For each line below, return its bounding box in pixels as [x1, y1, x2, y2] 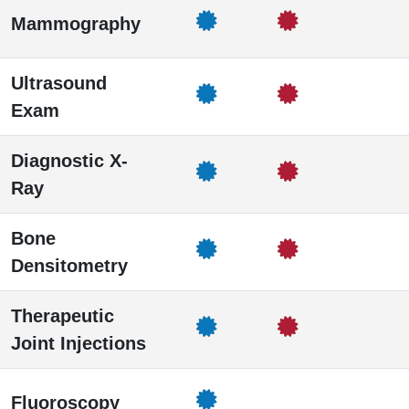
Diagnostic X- [11, 151, 128, 171]
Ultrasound [11, 73, 107, 93]
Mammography [11, 14, 141, 34]
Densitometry [11, 256, 128, 276]
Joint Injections [11, 333, 146, 353]
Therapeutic [11, 306, 114, 326]
